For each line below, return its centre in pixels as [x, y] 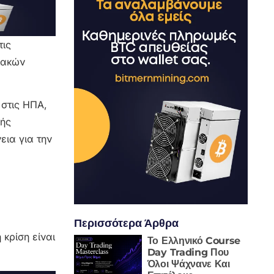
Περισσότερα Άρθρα [126, 223]
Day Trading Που [188, 252]
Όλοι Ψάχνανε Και [188, 264]
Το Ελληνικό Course [194, 240]
